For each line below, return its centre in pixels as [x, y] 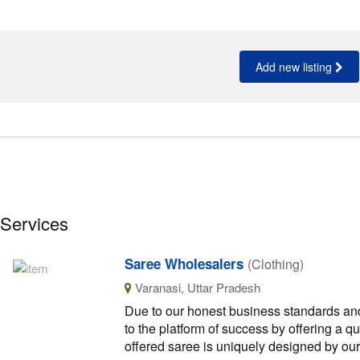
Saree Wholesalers [184, 264]
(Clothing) [275, 264]
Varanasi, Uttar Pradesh [196, 287]
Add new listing [296, 67]
